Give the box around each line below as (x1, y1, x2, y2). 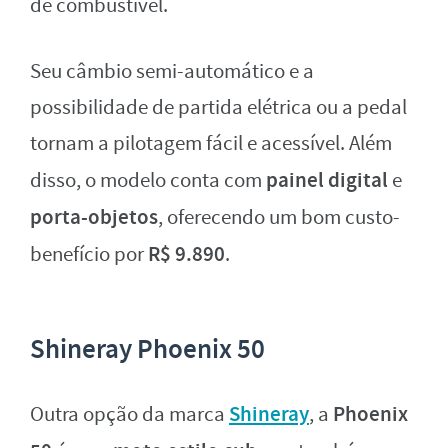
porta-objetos (30, 203, 158, 232)
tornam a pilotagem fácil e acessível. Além (30, 130, 392, 158)
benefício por (30, 241, 148, 269)
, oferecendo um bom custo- (158, 204, 400, 232)
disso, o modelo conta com (30, 167, 266, 195)
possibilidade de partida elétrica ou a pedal (30, 94, 407, 122)
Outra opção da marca (30, 401, 229, 429)
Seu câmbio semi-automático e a (30, 58, 314, 86)
